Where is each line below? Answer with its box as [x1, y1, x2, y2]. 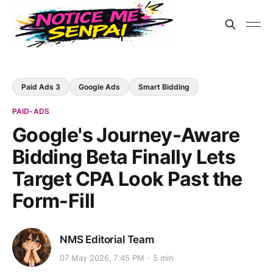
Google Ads [79, 82, 120, 91]
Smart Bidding [138, 82, 190, 91]
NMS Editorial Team [60, 233, 154, 246]
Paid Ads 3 [21, 82, 60, 91]
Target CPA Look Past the [12, 167, 243, 191]
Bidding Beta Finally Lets [12, 145, 235, 169]
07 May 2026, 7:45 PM [60, 253, 145, 263]
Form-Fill [12, 189, 95, 213]
